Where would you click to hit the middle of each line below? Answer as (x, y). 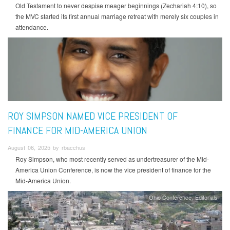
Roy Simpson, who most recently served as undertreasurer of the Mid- (112, 159)
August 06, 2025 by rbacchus (46, 148)
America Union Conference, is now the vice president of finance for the (113, 170)
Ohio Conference (170, 197)
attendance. (32, 27)
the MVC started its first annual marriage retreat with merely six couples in (117, 16)
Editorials (207, 197)
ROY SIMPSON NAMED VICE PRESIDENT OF (93, 116)
